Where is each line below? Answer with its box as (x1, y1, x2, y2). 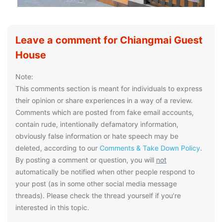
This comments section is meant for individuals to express (15, 84, 202, 93)
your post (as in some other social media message (15, 179, 177, 188)
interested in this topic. (15, 203, 89, 212)
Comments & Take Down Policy (100, 143, 200, 152)
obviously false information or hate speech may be (15, 131, 178, 140)
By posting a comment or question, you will (15, 155, 156, 164)
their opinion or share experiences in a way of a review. (15, 96, 193, 105)
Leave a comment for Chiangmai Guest (15, 34, 203, 46)
